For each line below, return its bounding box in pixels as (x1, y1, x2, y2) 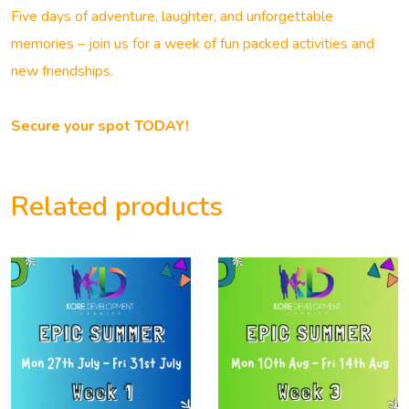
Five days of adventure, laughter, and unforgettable (11, 6, 333, 26)
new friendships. (11, 61, 113, 81)
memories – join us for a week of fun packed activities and (11, 34, 374, 54)
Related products (11, 188, 223, 225)
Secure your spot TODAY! (11, 116, 189, 136)
